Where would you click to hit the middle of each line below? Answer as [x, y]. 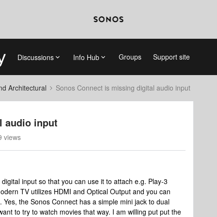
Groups [130, 57]
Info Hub [86, 57]
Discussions [35, 57]
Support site [171, 57]
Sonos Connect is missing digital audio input [123, 88]
